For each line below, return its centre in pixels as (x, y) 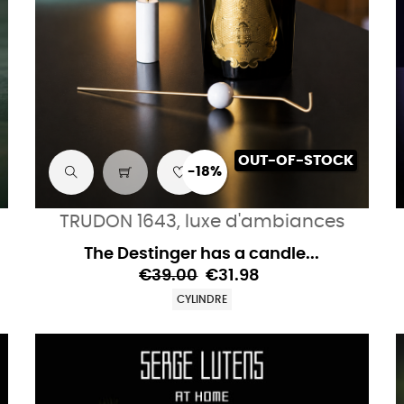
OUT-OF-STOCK (295, 160)
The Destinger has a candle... (202, 254)
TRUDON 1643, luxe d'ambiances (202, 221)
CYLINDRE (202, 299)
